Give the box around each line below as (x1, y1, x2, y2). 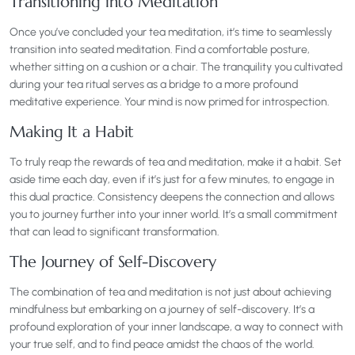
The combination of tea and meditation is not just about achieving (10, 285, 331, 300)
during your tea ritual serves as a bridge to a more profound (10, 78, 298, 92)
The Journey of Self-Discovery (10, 252, 217, 273)
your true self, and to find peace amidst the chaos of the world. (10, 338, 315, 352)
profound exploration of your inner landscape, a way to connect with (10, 320, 343, 334)
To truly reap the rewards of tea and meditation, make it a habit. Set (10, 155, 342, 170)
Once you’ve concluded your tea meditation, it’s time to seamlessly (10, 25, 332, 40)
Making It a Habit (10, 122, 135, 143)
